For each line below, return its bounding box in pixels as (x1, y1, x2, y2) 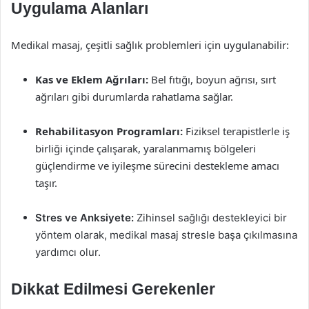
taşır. (35, 176, 57, 190)
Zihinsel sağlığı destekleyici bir (134, 211, 287, 224)
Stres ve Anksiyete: (35, 211, 134, 224)
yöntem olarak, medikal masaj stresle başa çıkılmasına (35, 228, 297, 241)
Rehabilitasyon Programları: (35, 124, 183, 138)
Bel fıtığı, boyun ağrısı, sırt (148, 72, 276, 86)
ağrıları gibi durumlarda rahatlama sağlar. (35, 90, 233, 103)
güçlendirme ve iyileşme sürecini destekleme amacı (35, 159, 279, 172)
